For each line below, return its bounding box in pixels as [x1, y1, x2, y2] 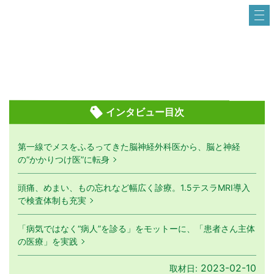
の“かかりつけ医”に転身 [18, 154, 109, 165]
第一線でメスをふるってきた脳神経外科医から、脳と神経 [18, 141, 240, 152]
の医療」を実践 [18, 236, 78, 246]
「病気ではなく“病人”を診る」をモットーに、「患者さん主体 [18, 223, 255, 234]
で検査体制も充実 [18, 195, 86, 206]
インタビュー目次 [105, 106, 184, 118]
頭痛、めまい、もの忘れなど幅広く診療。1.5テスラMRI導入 [18, 182, 250, 193]
